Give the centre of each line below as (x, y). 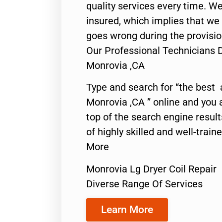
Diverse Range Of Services (144, 184)
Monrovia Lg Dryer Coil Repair (151, 169)
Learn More (127, 209)
